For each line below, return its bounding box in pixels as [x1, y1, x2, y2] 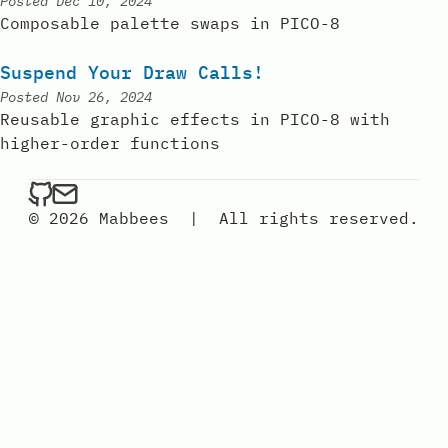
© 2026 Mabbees [29, 207, 169, 228]
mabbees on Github [52, 180, 222, 201]
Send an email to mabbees [76, 180, 316, 201]
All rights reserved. [219, 207, 419, 228]
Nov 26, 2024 [56, 87, 152, 106]
